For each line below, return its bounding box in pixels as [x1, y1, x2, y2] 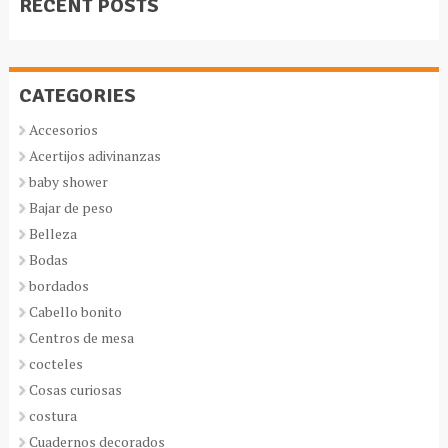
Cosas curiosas [28, 379, 122, 399]
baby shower [28, 171, 108, 191]
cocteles [28, 353, 83, 373]
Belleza [28, 223, 77, 243]
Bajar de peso [28, 197, 113, 217]
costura [28, 405, 77, 425]
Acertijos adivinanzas [28, 145, 161, 165]
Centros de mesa [28, 327, 134, 347]
